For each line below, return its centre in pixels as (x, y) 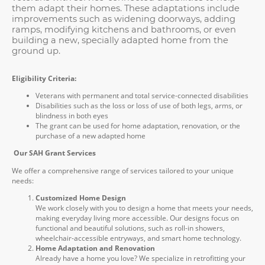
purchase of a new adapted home (91, 136)
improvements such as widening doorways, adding (124, 19)
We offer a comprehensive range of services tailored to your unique (123, 170)
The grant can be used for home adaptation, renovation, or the (138, 126)
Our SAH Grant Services (55, 153)
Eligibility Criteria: (45, 78)
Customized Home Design (81, 198)
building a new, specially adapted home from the (120, 41)
